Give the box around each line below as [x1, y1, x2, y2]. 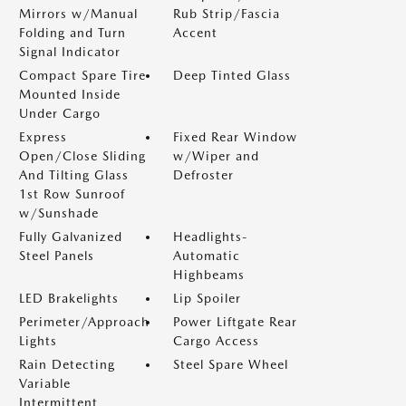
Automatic [173, 248, 240, 263]
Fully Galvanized [19, 229, 122, 244]
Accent [173, 25, 217, 40]
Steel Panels [19, 248, 94, 263]
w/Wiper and [173, 149, 259, 163]
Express [19, 130, 67, 144]
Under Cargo [19, 106, 101, 121]
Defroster [173, 168, 234, 182]
